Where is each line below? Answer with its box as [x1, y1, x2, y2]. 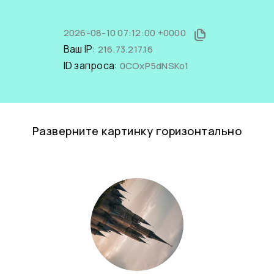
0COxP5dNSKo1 [119, 59, 189, 72]
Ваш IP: [63, 42, 98, 56]
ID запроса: [63, 59, 120, 72]
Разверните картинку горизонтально [32, 124, 242, 138]
